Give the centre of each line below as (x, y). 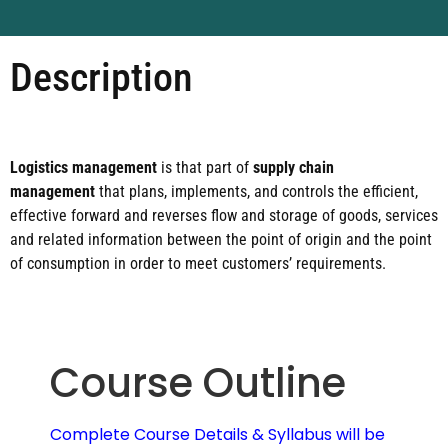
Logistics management (83, 168)
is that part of (205, 168)
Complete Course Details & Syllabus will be (217, 434)
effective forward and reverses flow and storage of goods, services (224, 216)
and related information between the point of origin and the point (221, 240)
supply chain (293, 168)
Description (101, 77)
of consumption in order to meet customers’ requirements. (198, 264)
